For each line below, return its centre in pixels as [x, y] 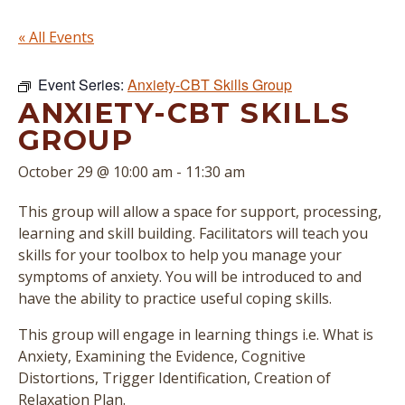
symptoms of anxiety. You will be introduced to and [190, 277]
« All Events [56, 37]
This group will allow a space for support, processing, [200, 212]
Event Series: [83, 85]
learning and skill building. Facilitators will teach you [193, 233]
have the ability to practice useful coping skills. [175, 298]
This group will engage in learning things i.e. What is [196, 334]
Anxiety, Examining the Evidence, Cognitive [162, 356]
